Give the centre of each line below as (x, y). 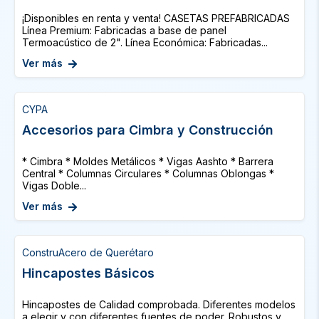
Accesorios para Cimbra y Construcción (148, 130)
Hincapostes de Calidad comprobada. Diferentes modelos (159, 304)
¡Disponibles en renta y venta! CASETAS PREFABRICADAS (156, 18)
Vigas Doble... (54, 185)
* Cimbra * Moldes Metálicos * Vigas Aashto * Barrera (148, 161)
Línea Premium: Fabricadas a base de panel (124, 30)
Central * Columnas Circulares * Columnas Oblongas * (148, 173)
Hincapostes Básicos (88, 273)
